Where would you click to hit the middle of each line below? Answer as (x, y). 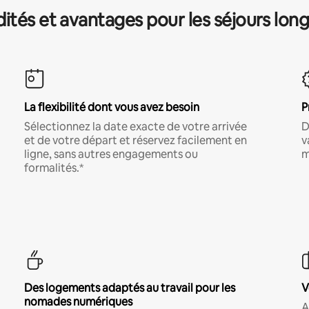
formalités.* (53, 168)
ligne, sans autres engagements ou (111, 154)
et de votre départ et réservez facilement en (135, 140)
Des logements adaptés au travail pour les (129, 288)
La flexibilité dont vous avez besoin (111, 107)
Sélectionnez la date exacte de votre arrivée (135, 126)
